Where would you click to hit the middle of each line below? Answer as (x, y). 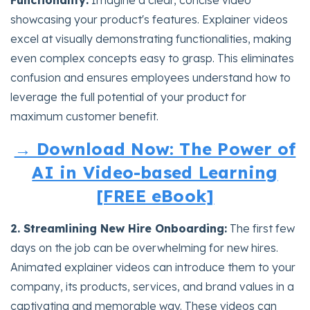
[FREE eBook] (155, 195)
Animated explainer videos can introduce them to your (153, 267)
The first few (261, 228)
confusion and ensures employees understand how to (151, 77)
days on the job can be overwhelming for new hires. (144, 247)
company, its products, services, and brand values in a (152, 286)
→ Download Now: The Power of (155, 148)
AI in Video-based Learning (155, 172)
